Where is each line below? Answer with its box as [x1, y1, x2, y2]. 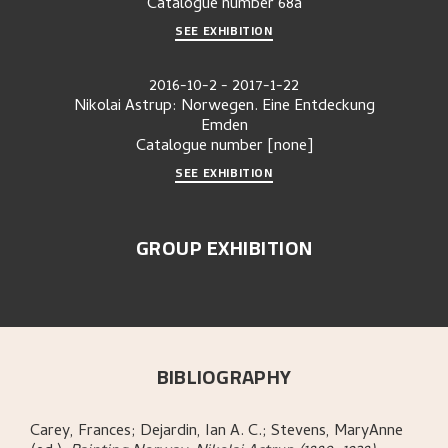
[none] [266, 134, 313, 161]
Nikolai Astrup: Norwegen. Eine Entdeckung [73, 94, 375, 121]
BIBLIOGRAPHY [156, 358, 292, 396]
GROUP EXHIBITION [135, 229, 313, 267]
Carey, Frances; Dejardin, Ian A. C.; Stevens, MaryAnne [30, 419, 403, 446]
